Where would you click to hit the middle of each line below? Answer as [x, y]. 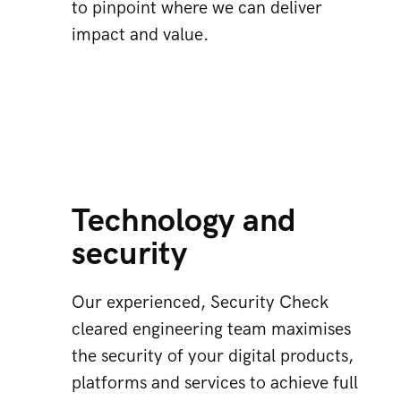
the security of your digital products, [213, 356]
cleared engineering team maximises [211, 329]
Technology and [184, 222]
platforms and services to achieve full [215, 383]
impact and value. [140, 35]
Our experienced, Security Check [200, 303]
